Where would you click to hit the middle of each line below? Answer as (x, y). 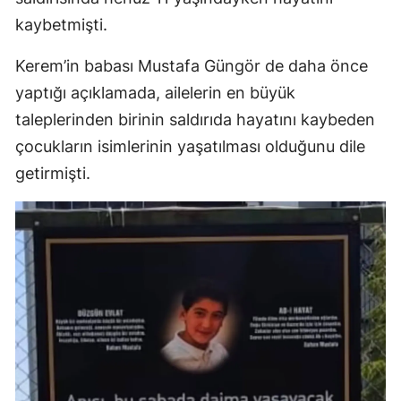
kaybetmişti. (61, 25)
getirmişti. (53, 174)
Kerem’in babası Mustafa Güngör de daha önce (192, 66)
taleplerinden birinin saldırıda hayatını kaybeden (195, 120)
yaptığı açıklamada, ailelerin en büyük (155, 93)
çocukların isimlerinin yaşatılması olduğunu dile (190, 147)
